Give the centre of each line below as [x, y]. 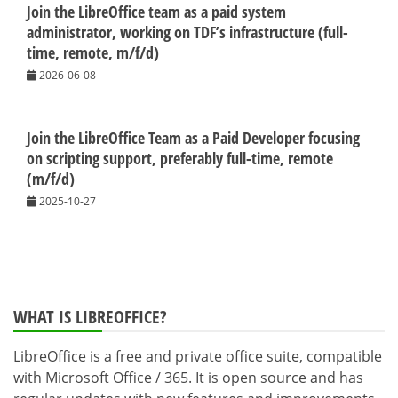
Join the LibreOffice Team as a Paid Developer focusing [193, 137]
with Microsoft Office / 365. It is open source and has [188, 377]
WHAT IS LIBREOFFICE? [90, 316]
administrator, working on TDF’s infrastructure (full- [187, 32]
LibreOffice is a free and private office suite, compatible [198, 356]
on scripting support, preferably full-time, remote [180, 158]
